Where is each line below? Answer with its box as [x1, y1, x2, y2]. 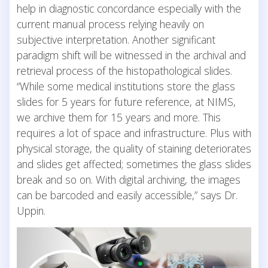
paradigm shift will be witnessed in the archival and [17, 47, 246, 62]
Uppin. [17, 203, 45, 218]
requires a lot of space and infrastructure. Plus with [17, 125, 251, 140]
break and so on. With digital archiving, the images [17, 172, 240, 187]
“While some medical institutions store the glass [17, 78, 235, 93]
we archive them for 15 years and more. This [17, 109, 221, 124]
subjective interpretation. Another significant [17, 32, 215, 47]
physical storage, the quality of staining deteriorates [17, 141, 251, 156]
